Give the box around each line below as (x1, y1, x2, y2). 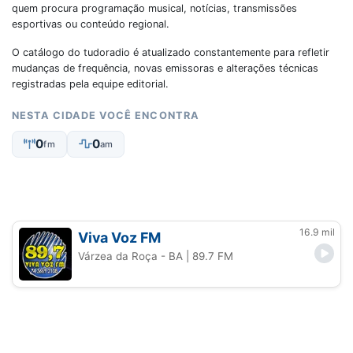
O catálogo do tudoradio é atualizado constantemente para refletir (12, 46, 329, 58)
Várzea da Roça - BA (78, 249, 184, 262)
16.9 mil (299, 225, 335, 238)
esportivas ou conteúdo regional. (12, 18, 169, 30)
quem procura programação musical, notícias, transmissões (12, 2, 297, 14)
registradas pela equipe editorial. (12, 78, 169, 90)
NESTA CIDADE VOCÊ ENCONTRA (12, 110, 199, 121)
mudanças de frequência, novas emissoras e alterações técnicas (12, 62, 318, 74)
